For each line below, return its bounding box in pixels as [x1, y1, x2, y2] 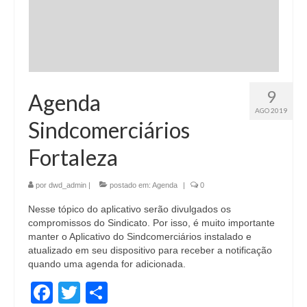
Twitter [80, 280, 145, 305]
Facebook [53, 280, 150, 305]
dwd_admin [49, 180, 86, 189]
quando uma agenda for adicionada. [28, 258, 186, 269]
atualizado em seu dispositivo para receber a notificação [28, 244, 272, 256]
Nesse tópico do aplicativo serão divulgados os [28, 203, 231, 214]
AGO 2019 [255, 106, 287, 114]
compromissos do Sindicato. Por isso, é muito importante [28, 217, 275, 228]
